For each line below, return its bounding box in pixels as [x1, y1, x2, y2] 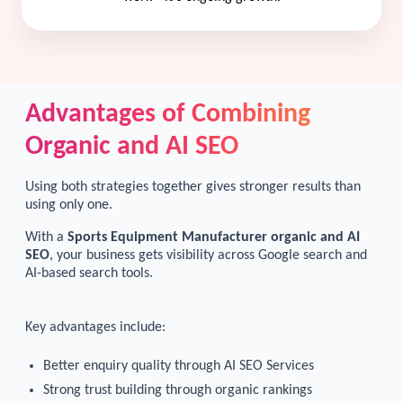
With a [25, 229, 67, 245]
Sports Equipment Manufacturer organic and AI [67, 229, 360, 245]
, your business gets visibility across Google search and [49, 247, 367, 263]
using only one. [25, 197, 112, 212]
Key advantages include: [25, 319, 166, 335]
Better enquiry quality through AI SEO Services [43, 358, 314, 373]
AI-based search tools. [25, 265, 153, 281]
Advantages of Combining [25, 100, 310, 129]
